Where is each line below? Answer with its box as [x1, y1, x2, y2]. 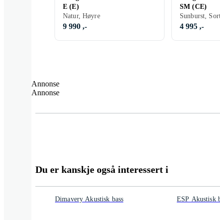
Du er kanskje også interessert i [35, 164, 168, 175]
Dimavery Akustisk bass [55, 195, 124, 203]
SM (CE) [180, 3, 207, 10]
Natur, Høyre [63, 12, 100, 20]
